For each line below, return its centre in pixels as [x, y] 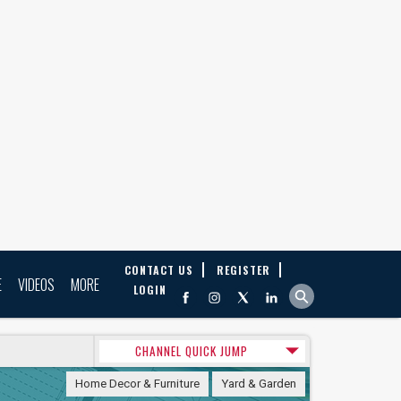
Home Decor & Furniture [137, 384]
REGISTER [243, 270]
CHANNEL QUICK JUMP [191, 351]
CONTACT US [159, 270]
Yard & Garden [259, 384]
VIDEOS [36, 284]
